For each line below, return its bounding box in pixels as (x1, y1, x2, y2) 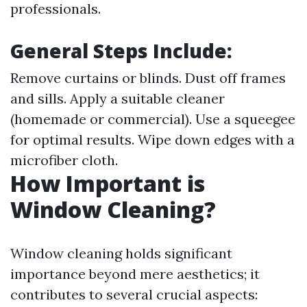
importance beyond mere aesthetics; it (10, 265, 260, 282)
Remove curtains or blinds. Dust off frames (10, 69, 286, 86)
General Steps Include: (10, 38, 232, 64)
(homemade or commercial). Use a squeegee (10, 110, 295, 127)
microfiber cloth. (10, 151, 118, 169)
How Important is (10, 169, 205, 198)
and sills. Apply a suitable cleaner (10, 90, 225, 107)
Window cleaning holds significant (10, 245, 232, 262)
